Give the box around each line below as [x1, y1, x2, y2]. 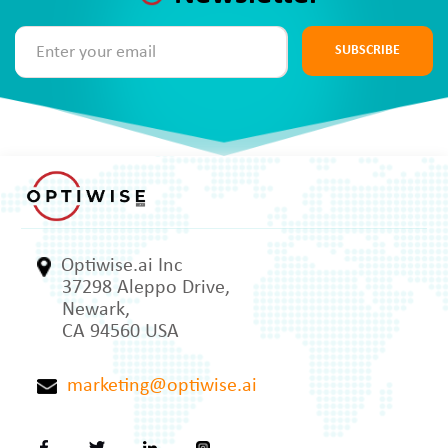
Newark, [62, 300, 130, 321]
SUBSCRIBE [335, 43, 400, 59]
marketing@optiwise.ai [57, 376, 257, 397]
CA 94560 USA [62, 322, 179, 343]
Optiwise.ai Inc [50, 256, 182, 277]
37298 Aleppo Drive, [62, 278, 230, 299]
